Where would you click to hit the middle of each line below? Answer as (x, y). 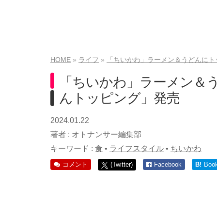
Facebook (168, 164)
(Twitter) (122, 164)
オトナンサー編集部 (107, 134)
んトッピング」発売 (119, 98)
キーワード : (73, 148)
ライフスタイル (137, 148)
